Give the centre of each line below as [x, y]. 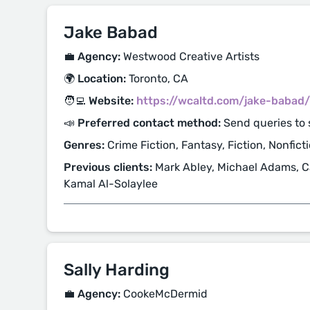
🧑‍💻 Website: [99, 101]
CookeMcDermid [164, 294]
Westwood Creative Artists [190, 57]
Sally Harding [117, 270]
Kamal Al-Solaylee [111, 184]
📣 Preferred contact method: [142, 123]
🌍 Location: [95, 79]
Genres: [84, 145]
